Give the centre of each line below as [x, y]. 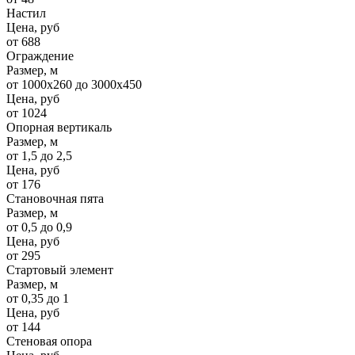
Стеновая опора [49, 342]
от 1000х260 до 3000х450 [74, 85]
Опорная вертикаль [59, 128]
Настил [26, 13]
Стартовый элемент [60, 270]
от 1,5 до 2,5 [39, 156]
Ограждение [40, 56]
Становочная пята [55, 199]
